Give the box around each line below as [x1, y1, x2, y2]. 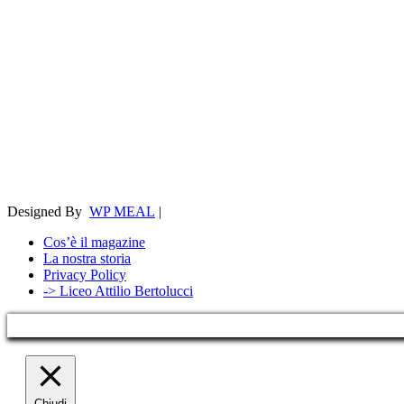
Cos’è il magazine [43, 234, 145, 250]
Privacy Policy [43, 267, 126, 282]
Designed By [7, 204, 89, 219]
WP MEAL [89, 204, 155, 219]
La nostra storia [43, 251, 131, 266]
